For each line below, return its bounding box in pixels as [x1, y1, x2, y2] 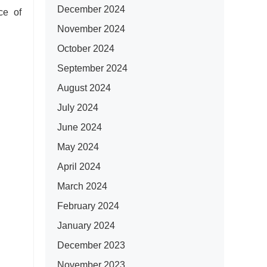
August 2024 [57, 83, 111, 93]
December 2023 [57, 240, 125, 250]
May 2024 [57, 142, 99, 152]
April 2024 [57, 162, 101, 172]
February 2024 [57, 201, 119, 211]
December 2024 [57, 4, 125, 14]
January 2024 [57, 221, 115, 231]
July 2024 [57, 103, 98, 113]
